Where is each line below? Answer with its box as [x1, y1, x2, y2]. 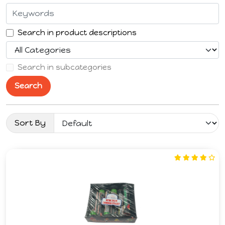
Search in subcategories [17, 62, 111, 72]
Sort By [15, 118, 46, 128]
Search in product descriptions [17, 28, 137, 37]
